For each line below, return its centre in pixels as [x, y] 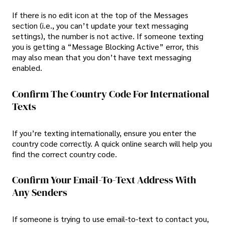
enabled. [27, 68]
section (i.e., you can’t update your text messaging [100, 26]
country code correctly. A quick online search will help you [112, 143]
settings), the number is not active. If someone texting [108, 36]
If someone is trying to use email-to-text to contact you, [110, 218]
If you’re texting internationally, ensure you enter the [104, 133]
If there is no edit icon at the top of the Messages [100, 15]
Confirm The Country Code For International [111, 94]
